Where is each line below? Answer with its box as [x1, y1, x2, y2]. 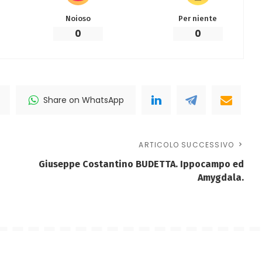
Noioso [65, 14, 91, 23]
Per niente [178, 14, 218, 23]
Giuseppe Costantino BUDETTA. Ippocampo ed [39, 158, 244, 170]
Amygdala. [198, 172, 244, 184]
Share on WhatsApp [43, 94, 125, 106]
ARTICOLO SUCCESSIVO [139, 140, 235, 150]
